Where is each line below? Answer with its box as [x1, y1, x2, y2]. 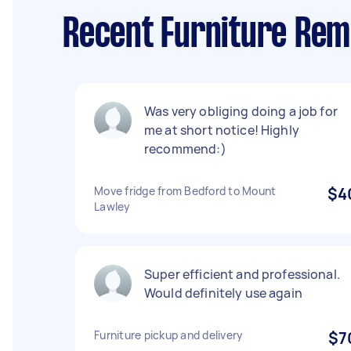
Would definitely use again [144, 284, 302, 302]
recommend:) [144, 140, 226, 157]
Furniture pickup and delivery [94, 327, 244, 342]
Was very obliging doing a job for [144, 103, 338, 120]
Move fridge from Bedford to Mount [94, 183, 277, 198]
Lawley [94, 199, 131, 214]
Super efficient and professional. [144, 266, 340, 283]
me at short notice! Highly [144, 121, 299, 139]
